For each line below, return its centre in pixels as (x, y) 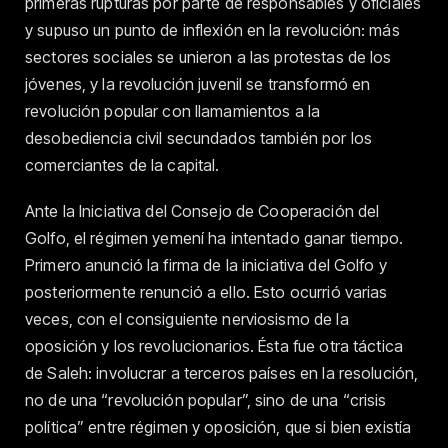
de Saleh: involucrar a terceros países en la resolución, (222, 373)
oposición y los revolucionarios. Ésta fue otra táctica (214, 346)
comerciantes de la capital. (122, 165)
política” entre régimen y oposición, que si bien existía (218, 427)
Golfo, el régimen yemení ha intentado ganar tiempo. (214, 238)
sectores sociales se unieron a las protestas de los (208, 57)
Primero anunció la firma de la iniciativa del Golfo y (206, 265)
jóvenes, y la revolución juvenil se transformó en (198, 84)
